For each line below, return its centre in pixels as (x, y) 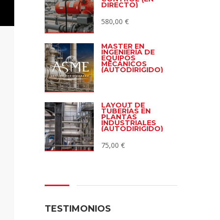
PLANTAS (119, 117)
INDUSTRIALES (129, 123)
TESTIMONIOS (78, 209)
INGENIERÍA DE (128, 52)
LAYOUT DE (123, 105)
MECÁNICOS (124, 64)
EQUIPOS (118, 58)
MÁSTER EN (123, 46)
